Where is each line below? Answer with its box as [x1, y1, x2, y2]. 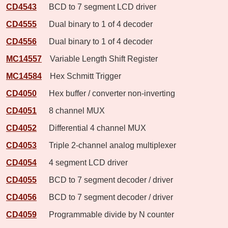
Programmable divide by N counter [39, 210, 174, 219]
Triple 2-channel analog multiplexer [39, 140, 176, 150]
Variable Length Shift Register [44, 54, 158, 63]
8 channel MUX [39, 106, 105, 115]
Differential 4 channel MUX [39, 123, 146, 132]
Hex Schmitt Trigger [44, 71, 121, 80]
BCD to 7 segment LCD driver [39, 2, 156, 11]
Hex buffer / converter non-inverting [39, 89, 175, 98]
